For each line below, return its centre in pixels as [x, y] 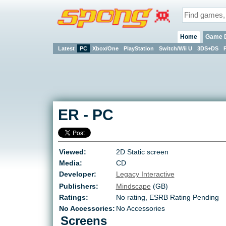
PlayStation [138, 48]
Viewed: [72, 152]
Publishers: [78, 186]
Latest [66, 48]
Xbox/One [105, 48]
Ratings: [73, 197]
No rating [130, 197]
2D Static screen [142, 152]
